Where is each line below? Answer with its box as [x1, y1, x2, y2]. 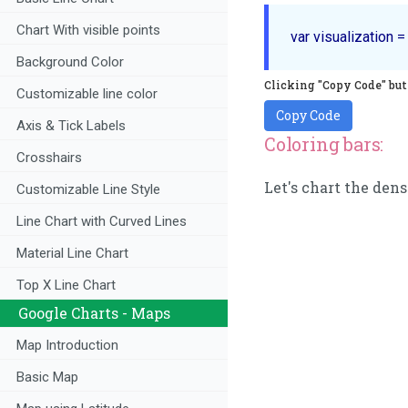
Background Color [16, 54, 124, 71]
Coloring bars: [264, 131, 384, 156]
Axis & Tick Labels [16, 117, 126, 135]
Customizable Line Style [16, 181, 160, 199]
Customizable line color [16, 86, 158, 103]
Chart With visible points [16, 22, 160, 39]
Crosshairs [16, 149, 82, 167]
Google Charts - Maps [18, 303, 170, 323]
